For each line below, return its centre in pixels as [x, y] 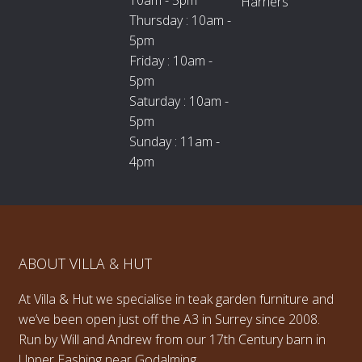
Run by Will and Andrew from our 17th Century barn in [172, 339]
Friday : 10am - [171, 60]
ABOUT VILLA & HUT [85, 264]
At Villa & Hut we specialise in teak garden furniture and [176, 299]
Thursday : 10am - [181, 20]
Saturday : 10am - [179, 101]
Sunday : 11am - [175, 141]
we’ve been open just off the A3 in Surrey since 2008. [169, 319]
